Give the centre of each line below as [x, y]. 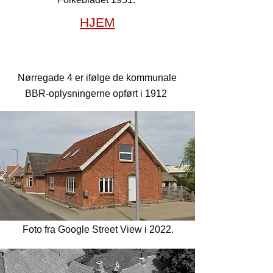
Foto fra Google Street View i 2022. [98, 229]
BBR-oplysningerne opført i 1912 [97, 94]
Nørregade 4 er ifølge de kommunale [97, 78]
